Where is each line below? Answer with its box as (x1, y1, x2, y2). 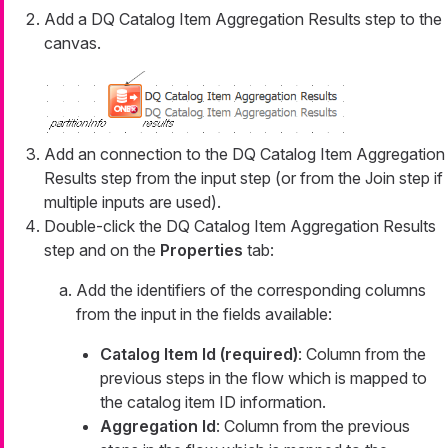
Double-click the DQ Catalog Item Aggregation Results (44, 215, 436, 236)
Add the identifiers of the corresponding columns (76, 279, 426, 300)
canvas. (44, 33, 101, 54)
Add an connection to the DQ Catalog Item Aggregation (44, 143, 445, 164)
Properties (160, 239, 243, 260)
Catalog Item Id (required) (100, 343, 298, 364)
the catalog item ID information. (100, 391, 326, 412)
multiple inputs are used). (44, 191, 221, 212)
